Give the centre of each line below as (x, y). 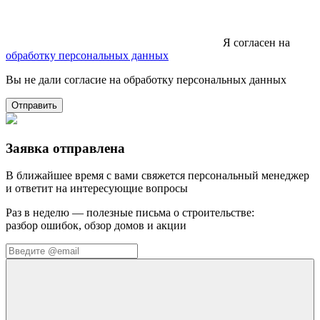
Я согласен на (255, 42)
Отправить (34, 105)
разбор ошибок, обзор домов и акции (96, 226)
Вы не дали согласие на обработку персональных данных (146, 79)
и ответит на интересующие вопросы (97, 189)
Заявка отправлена (65, 148)
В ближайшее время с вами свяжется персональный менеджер (157, 176)
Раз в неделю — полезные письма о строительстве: (130, 213)
